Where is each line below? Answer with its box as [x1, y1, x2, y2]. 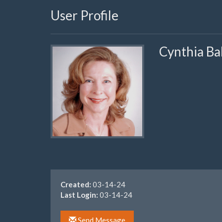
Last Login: [60, 190, 98, 200]
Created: [60, 180, 91, 189]
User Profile [51, 7, 118, 24]
